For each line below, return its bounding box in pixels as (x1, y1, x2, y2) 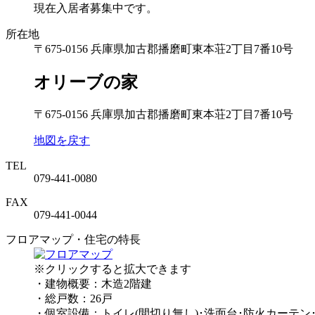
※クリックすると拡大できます (34, 262, 191, 275)
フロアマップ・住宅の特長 (6, 233, 141, 245)
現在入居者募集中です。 (34, 1, 157, 14)
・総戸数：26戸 (34, 292, 112, 304)
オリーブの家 (34, 72, 138, 91)
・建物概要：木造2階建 (34, 277, 152, 290)
